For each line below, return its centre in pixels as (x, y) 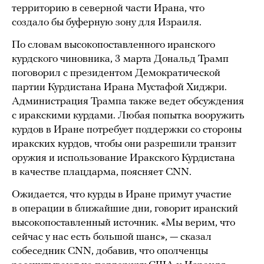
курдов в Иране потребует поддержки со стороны (127, 130)
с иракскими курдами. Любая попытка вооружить (128, 116)
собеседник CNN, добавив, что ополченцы (110, 251)
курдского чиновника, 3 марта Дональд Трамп (120, 59)
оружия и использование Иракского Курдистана (123, 158)
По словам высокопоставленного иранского (113, 45)
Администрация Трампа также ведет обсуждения (128, 102)
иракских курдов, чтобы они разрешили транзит (124, 144)
